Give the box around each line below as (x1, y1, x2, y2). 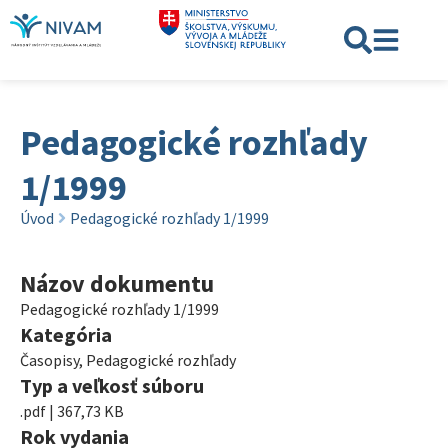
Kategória (20, 322, 112, 347)
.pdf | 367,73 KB (20, 401, 124, 421)
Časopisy (20, 350, 79, 370)
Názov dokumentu (20, 268, 214, 299)
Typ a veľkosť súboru (20, 373, 204, 398)
